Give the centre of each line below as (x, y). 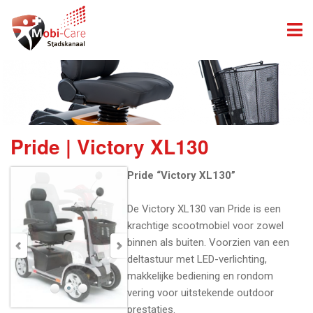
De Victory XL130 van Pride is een (204, 209)
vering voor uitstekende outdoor (201, 293)
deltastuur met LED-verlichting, (197, 260)
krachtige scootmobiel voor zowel (206, 226)
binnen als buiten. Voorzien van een (209, 243)
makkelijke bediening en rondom (201, 276)
